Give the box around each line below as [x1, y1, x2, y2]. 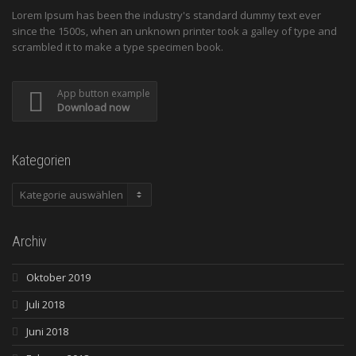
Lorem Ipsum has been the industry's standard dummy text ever [12, 8, 321, 23]
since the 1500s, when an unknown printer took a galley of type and [12, 24, 337, 39]
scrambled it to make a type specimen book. [12, 40, 223, 55]
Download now [57, 100, 130, 115]
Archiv [12, 233, 47, 250]
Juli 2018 [26, 297, 64, 312]
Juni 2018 [26, 324, 68, 339]
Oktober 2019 [26, 270, 91, 285]
